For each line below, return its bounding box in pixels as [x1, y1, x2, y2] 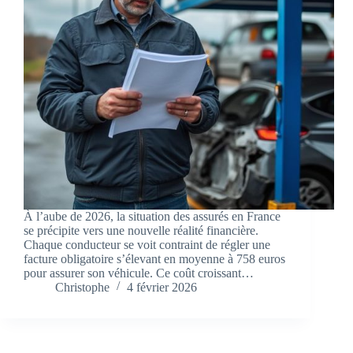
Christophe [55, 281, 110, 295]
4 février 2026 [127, 281, 197, 295]
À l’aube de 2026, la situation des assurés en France [24, 210, 281, 224]
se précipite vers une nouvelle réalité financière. [24, 224, 258, 238]
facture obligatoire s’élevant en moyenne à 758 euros [24, 252, 285, 266]
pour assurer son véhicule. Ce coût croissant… [24, 266, 254, 281]
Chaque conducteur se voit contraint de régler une [24, 238, 270, 252]
